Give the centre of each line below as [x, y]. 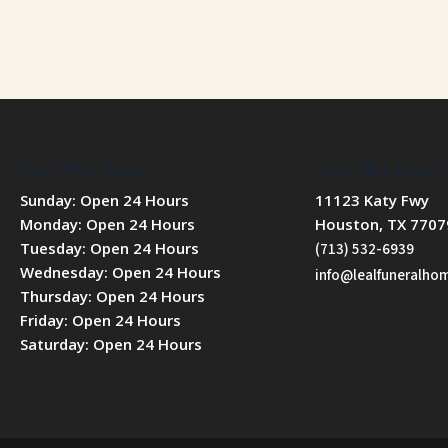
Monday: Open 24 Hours [107, 223]
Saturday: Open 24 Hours [111, 343]
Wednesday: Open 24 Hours [120, 271]
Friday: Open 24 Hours [100, 319]
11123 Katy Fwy [372, 199]
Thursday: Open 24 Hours [112, 295]
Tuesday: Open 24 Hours [109, 247]
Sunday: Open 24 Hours [104, 199]
